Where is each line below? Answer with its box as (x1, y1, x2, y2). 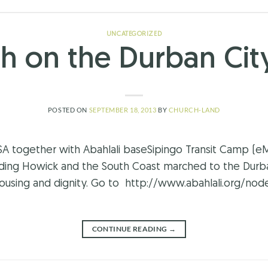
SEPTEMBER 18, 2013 (89, 106, 157, 114)
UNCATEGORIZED (106, 31, 162, 38)
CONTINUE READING (92, 224, 169, 234)
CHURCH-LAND (168, 106, 221, 114)
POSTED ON (47, 106, 89, 114)
